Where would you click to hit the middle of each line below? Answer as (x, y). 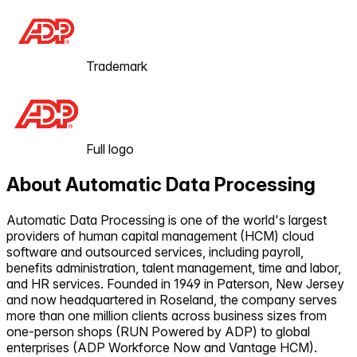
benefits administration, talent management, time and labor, (174, 267)
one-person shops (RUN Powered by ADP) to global (158, 331)
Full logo (110, 149)
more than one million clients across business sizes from (167, 315)
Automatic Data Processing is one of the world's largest (167, 220)
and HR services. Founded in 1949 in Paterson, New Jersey (175, 283)
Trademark (117, 66)
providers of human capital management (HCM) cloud (160, 235)
